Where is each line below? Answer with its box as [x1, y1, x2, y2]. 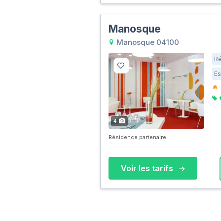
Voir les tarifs [121, 163, 176, 174]
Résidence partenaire [108, 134, 166, 141]
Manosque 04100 [114, 37, 179, 47]
